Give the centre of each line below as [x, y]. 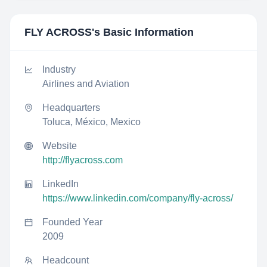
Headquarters [71, 108]
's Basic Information [143, 32]
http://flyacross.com [83, 160]
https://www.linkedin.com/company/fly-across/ [138, 198]
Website [60, 146]
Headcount [66, 260]
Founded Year [72, 222]
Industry [59, 69]
